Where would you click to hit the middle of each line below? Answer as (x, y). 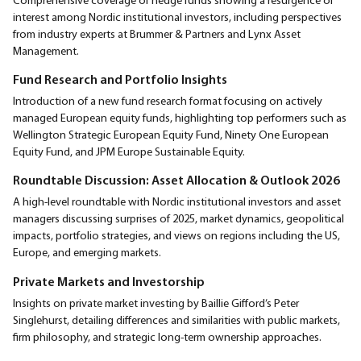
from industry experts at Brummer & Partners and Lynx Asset (157, 33)
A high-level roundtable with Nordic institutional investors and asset (177, 202)
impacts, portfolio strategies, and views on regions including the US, (176, 236)
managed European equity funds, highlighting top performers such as (180, 118)
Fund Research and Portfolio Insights (120, 79)
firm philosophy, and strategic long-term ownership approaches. (167, 336)
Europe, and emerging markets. (87, 253)
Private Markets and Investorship (109, 281)
